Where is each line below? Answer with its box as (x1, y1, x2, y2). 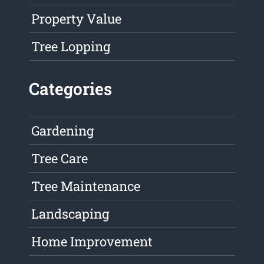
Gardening (31, 122, 94, 140)
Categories (29, 78, 113, 100)
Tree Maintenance (31, 177, 141, 195)
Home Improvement (31, 233, 153, 250)
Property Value (31, 10, 122, 28)
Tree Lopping (31, 38, 111, 55)
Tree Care (31, 150, 88, 167)
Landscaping (31, 205, 110, 223)
